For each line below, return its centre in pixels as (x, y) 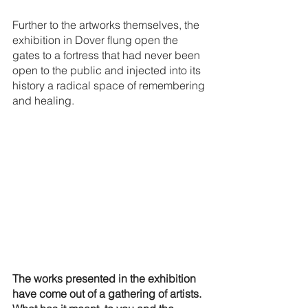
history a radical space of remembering (110, 86)
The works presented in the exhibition (106, 279)
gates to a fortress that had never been (108, 55)
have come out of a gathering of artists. (108, 294)
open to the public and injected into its (108, 70)
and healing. (45, 101)
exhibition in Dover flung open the (97, 40)
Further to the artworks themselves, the (107, 25)
